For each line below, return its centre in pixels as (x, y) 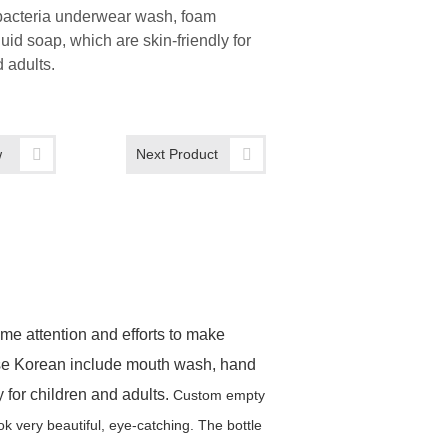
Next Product (177, 154)
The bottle (230, 424)
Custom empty (219, 394)
